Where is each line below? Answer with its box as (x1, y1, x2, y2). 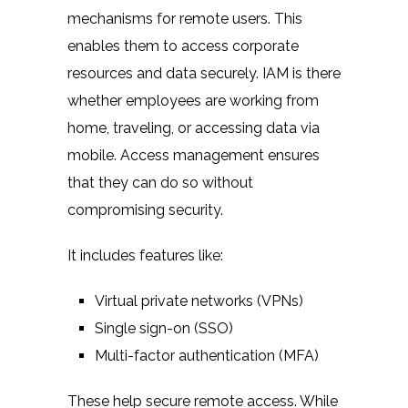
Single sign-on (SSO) (95, 319, 233, 337)
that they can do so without (67, 173, 253, 191)
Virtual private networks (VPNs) (95, 291, 303, 310)
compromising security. (67, 200, 223, 219)
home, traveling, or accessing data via (67, 118, 320, 137)
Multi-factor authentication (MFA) (95, 346, 319, 364)
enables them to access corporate (67, 36, 299, 55)
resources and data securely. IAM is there (67, 64, 341, 82)
